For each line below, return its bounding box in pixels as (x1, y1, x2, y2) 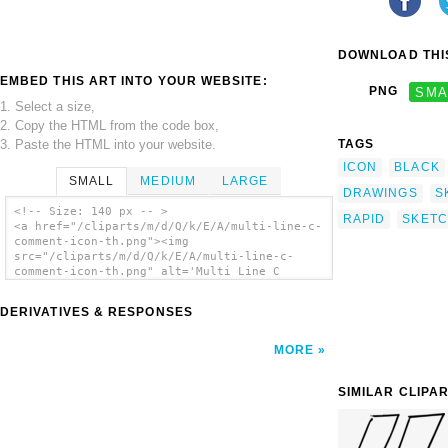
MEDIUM (140, 173, 196, 188)
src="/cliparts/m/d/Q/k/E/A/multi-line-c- (13, 250, 294, 264)
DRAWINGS (343, 185, 418, 200)
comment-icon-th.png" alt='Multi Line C (13, 265, 280, 279)
